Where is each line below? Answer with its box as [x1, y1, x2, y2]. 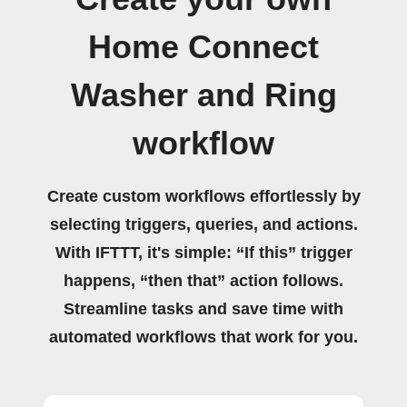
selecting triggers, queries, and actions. [49, 215, 358, 233]
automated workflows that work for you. [49, 328, 358, 346]
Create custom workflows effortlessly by [46, 187, 361, 205]
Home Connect [88, 29, 319, 65]
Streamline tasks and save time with [64, 300, 343, 318]
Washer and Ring [70, 77, 337, 114]
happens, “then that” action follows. [64, 272, 343, 290]
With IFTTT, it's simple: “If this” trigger [55, 243, 352, 262]
